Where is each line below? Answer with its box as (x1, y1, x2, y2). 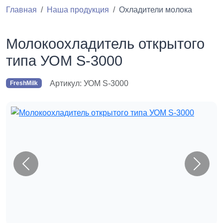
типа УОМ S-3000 (6, 52, 122, 69)
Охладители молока (119, 5, 192, 14)
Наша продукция (47, 5, 109, 14)
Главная (6, 5, 37, 14)
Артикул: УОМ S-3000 (49, 79, 128, 88)
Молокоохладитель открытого (6, 35, 205, 52)
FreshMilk (9, 80, 38, 87)
